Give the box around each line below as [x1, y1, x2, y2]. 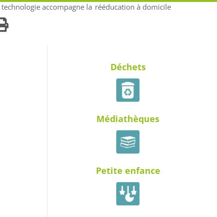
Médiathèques [96, 113, 159, 124]
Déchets [110, 61, 146, 73]
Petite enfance [95, 165, 160, 176]
